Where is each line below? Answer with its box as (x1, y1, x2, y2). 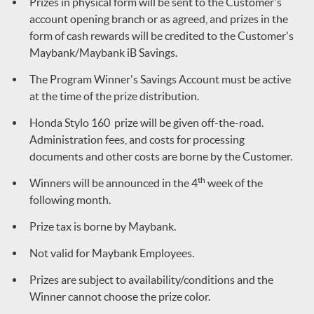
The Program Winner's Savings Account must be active (29, 73, 291, 86)
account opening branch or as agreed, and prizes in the (29, 13, 288, 25)
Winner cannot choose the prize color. (29, 290, 210, 303)
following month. (29, 193, 111, 206)
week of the (205, 177, 263, 189)
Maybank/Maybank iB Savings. (29, 46, 177, 59)
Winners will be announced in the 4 (29, 177, 198, 189)
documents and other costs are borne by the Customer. (29, 150, 294, 163)
